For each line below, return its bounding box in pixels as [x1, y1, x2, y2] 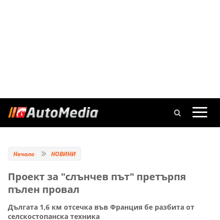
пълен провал [8, 183, 80, 196]
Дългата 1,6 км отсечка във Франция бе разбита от [8, 202, 194, 212]
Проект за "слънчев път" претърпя [8, 170, 186, 183]
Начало [13, 150, 34, 158]
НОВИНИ [51, 150, 76, 158]
